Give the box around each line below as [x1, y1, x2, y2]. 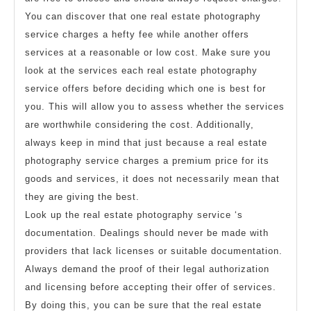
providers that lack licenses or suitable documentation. [25, 245, 283, 256]
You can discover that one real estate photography [25, 10, 261, 22]
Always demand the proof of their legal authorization [25, 263, 269, 274]
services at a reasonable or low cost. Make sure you [25, 47, 271, 58]
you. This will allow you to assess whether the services [25, 101, 285, 112]
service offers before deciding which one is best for [25, 83, 266, 94]
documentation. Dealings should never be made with [25, 227, 269, 238]
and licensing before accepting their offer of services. [25, 281, 276, 292]
